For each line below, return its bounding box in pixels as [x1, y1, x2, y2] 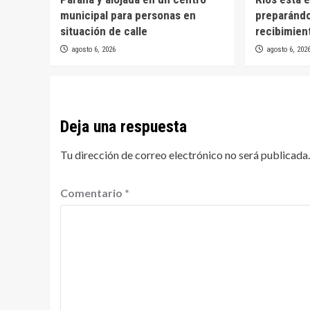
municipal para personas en [60, 8, 196, 22]
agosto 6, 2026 [71, 44, 116, 54]
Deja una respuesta [60, 116, 187, 136]
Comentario [60, 185, 125, 199]
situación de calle [60, 24, 147, 38]
